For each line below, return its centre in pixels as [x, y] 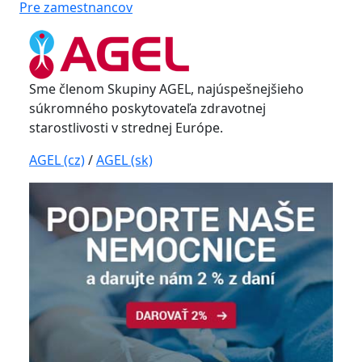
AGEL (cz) [57, 160]
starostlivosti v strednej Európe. [126, 128]
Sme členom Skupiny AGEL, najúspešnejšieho [166, 89]
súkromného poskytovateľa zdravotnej [147, 108]
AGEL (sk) [124, 160]
